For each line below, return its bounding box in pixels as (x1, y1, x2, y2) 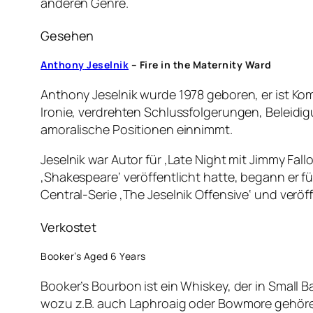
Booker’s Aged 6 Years (41, 249, 146, 263)
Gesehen (41, 27, 94, 44)
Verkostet (41, 218, 97, 235)
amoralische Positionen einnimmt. (41, 121, 233, 138)
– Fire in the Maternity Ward (129, 57, 272, 71)
